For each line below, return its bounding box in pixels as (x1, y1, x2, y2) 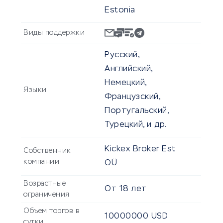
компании (23, 158, 59, 166)
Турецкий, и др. (105, 121, 167, 129)
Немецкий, (105, 79, 146, 88)
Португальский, (105, 107, 168, 115)
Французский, (105, 93, 160, 102)
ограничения (23, 191, 70, 199)
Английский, (105, 65, 152, 74)
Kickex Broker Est (105, 145, 176, 154)
